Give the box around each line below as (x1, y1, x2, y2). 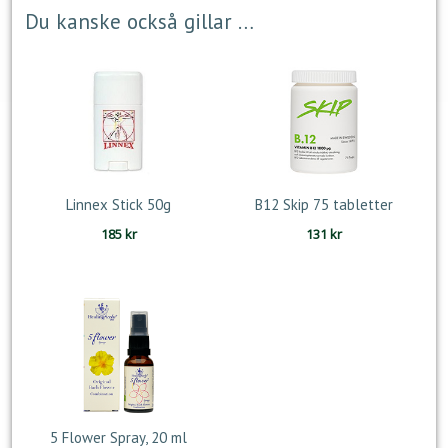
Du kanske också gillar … (24, 7, 254, 35)
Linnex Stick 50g (66, 194, 172, 214)
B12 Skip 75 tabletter (254, 194, 393, 214)
